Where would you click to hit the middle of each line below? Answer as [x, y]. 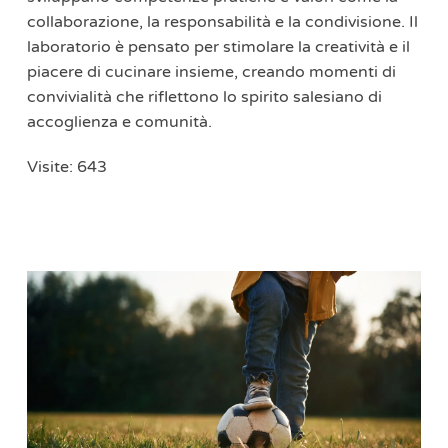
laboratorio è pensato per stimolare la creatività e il [218, 46]
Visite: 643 [66, 166]
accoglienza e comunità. [119, 121]
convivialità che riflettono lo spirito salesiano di [204, 96]
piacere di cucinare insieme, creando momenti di [211, 71]
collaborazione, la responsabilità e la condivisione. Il [222, 21]
